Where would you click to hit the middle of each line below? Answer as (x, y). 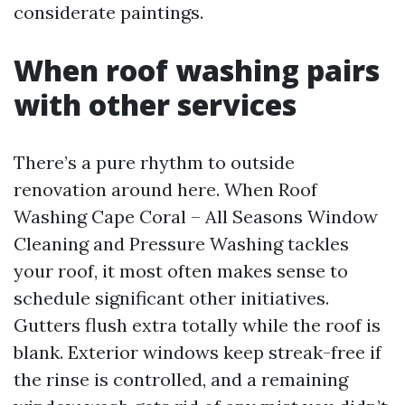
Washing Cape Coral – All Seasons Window (196, 217)
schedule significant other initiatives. (171, 298)
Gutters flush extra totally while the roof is (197, 325)
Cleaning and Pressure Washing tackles (181, 244)
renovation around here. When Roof (165, 189)
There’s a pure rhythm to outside (154, 162)
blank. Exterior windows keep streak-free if (198, 352)
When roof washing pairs (197, 70)
